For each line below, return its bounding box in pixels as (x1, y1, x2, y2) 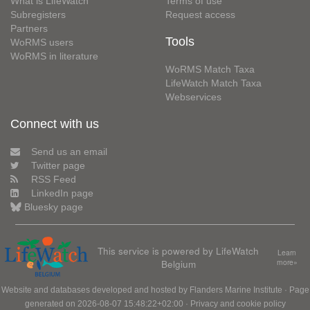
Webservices (165, 91, 221, 102)
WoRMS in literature (10, 50, 98, 62)
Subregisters (10, 8, 66, 20)
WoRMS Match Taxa (165, 63, 255, 75)
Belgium (161, 256, 196, 271)
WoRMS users (10, 36, 73, 48)
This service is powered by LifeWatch (98, 243, 259, 257)
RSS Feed (31, 173, 76, 185)
